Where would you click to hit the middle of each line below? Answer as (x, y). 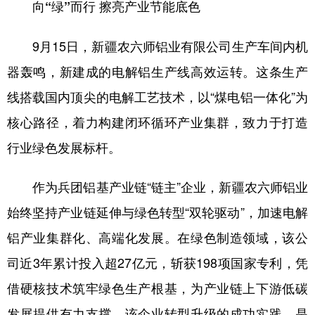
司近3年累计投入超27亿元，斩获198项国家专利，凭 (157, 262)
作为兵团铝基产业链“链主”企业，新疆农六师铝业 (157, 186)
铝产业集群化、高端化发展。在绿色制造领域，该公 (157, 237)
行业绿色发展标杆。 (64, 147)
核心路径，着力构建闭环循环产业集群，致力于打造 (157, 122)
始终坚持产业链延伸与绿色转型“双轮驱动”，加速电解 (157, 212)
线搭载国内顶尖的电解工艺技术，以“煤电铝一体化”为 (157, 96)
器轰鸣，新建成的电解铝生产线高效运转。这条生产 (157, 71)
